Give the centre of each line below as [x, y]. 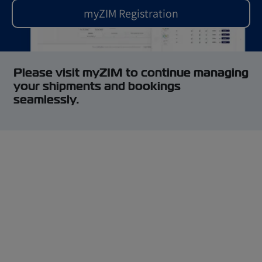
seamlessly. [46, 99]
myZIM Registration [131, 13]
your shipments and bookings [97, 86]
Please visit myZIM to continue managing [131, 73]
